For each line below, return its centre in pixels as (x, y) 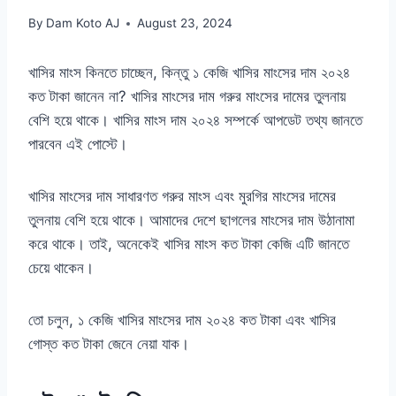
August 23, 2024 (185, 23)
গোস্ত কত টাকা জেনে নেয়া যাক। (109, 344)
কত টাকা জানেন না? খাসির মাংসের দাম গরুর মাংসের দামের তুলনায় (187, 97)
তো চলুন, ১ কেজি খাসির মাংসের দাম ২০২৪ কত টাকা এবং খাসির (182, 320)
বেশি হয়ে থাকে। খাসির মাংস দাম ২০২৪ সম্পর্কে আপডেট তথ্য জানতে (195, 121)
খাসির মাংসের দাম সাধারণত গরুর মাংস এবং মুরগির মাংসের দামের (182, 197)
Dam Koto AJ (83, 23)
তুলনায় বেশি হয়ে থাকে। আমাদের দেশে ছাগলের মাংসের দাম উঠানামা (191, 221)
